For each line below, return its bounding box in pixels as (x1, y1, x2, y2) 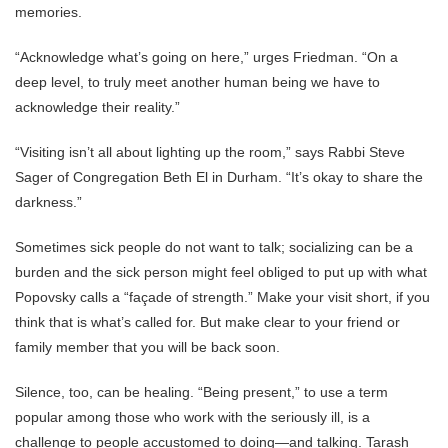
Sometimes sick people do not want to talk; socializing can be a (15, 239, 413, 255)
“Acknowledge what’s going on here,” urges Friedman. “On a (15, 49, 398, 65)
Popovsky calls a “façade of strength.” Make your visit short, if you (15, 289, 430, 305)
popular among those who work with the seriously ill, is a (15, 409, 370, 425)
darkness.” (15, 194, 82, 210)
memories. (15, 4, 82, 20)
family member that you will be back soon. (15, 339, 280, 355)
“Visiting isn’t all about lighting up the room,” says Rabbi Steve (15, 144, 405, 160)
